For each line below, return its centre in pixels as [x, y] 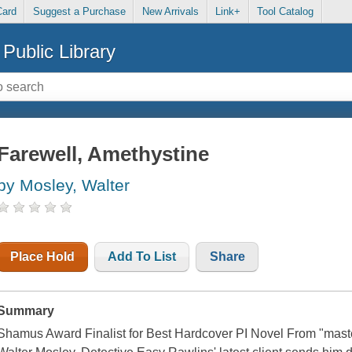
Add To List [142, 257]
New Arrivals [170, 12]
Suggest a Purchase [79, 12]
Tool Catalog [286, 12]
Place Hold [43, 257]
